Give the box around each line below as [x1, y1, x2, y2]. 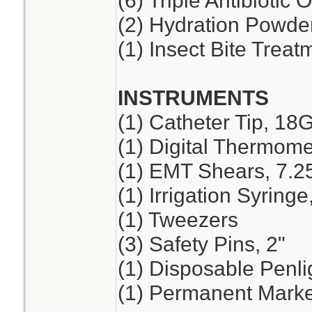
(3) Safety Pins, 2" [117, 232, 286, 256]
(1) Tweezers [117, 208, 238, 231]
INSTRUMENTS [117, 86, 269, 109]
